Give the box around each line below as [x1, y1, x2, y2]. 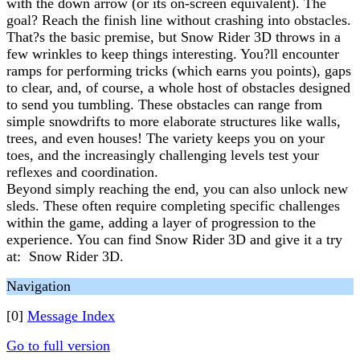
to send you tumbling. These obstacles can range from [6, 96, 322, 112]
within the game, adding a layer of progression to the [6, 215, 316, 231]
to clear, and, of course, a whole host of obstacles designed [6, 80, 350, 96]
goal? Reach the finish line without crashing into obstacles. [6, 12, 351, 28]
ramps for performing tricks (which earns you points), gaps [6, 63, 351, 79]
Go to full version [6, 337, 110, 354]
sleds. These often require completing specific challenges [6, 198, 340, 214]
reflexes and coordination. [6, 164, 158, 180]
